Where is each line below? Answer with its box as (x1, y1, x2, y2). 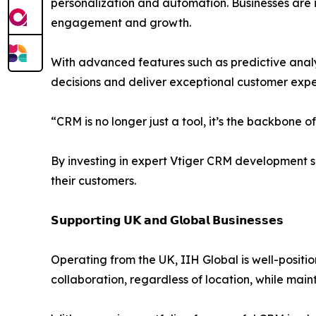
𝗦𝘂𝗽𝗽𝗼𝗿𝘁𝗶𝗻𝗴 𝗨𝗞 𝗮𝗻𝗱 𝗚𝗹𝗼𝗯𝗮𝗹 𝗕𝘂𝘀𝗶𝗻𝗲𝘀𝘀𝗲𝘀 (51, 212, 284, 227)
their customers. (51, 173, 136, 188)
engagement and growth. (51, 15, 191, 30)
